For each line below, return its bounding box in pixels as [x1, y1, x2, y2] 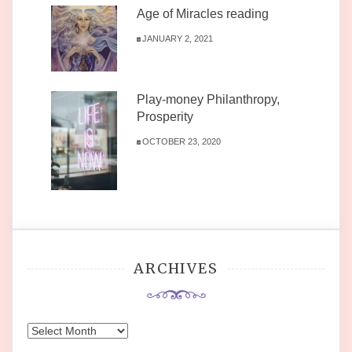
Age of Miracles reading [137, 6, 269, 20]
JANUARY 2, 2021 [142, 33, 214, 43]
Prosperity [137, 109, 193, 123]
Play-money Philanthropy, [137, 92, 280, 106]
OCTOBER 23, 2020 [142, 136, 222, 146]
